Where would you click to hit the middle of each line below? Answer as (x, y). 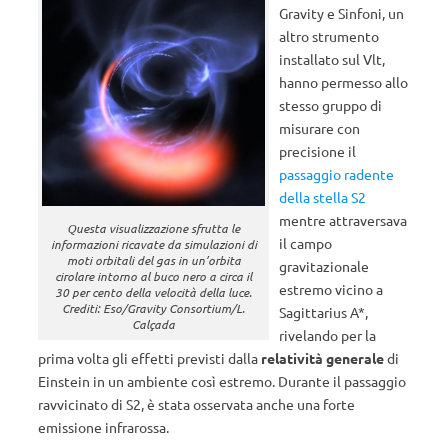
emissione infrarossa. (103, 427)
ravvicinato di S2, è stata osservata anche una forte (196, 404)
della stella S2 (323, 197)
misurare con (320, 128)
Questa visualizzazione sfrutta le (154, 228)
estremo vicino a (331, 289)
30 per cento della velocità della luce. (154, 292)
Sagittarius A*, (324, 312)
